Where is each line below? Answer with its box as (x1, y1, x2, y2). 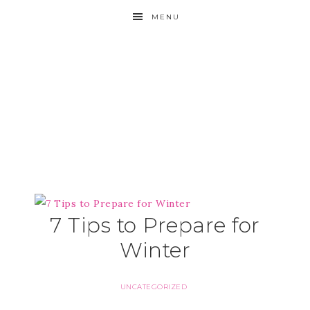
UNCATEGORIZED (120, 282, 188, 291)
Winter (120, 237, 190, 263)
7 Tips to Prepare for (50, 212, 260, 238)
